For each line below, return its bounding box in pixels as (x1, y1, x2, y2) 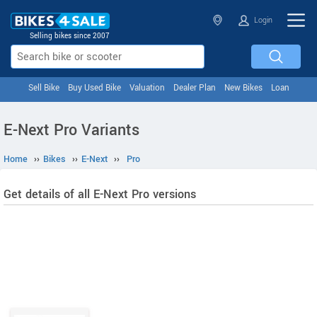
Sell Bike (28, 82, 59, 94)
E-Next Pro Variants (4, 119, 139, 142)
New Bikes (224, 82, 263, 94)
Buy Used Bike (67, 82, 121, 94)
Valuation (129, 82, 165, 94)
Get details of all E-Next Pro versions (4, 186, 196, 202)
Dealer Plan (173, 82, 216, 94)
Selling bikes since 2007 (30, 31, 110, 41)
